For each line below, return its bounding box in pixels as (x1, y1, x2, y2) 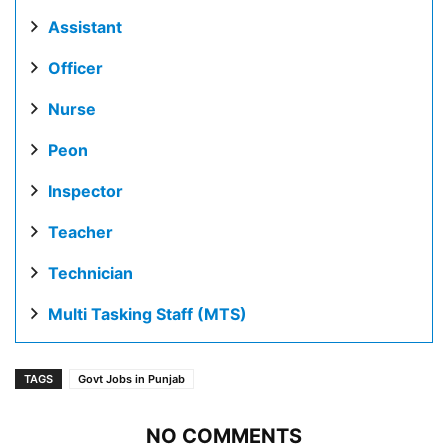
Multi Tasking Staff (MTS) (48, 304, 247, 324)
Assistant (48, 17, 122, 37)
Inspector (48, 181, 123, 201)
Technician (48, 263, 133, 283)
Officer (48, 58, 103, 78)
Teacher (48, 222, 113, 242)
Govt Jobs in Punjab (78, 372, 185, 386)
